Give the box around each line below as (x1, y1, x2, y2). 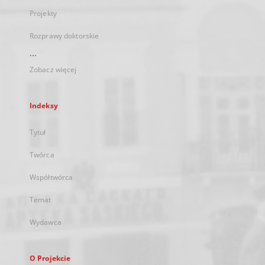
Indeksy (30, 101, 58, 111)
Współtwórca (30, 172, 73, 182)
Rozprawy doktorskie (30, 31, 99, 41)
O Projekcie (30, 253, 71, 263)
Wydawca (30, 217, 62, 227)
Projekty (30, 8, 57, 18)
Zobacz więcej (30, 64, 77, 75)
